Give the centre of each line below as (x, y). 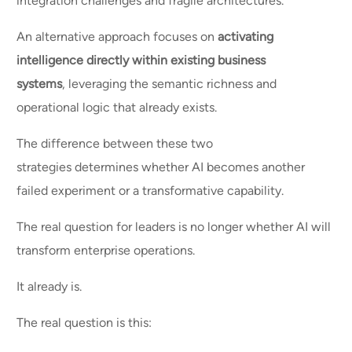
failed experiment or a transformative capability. (152, 191)
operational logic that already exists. (119, 108)
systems (40, 84)
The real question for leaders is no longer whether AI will (174, 227)
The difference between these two (115, 144)
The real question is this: (86, 323)
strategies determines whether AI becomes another (161, 167)
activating (246, 37)
